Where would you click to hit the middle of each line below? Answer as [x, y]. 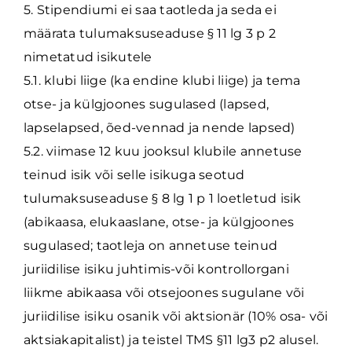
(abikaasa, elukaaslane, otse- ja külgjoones [159, 222]
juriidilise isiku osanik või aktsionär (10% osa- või [176, 316]
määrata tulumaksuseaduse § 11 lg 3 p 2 [150, 33]
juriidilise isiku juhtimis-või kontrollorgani [156, 269]
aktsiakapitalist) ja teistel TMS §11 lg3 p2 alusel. [171, 340]
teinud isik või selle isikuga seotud [134, 175]
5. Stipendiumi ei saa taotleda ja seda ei [150, 10]
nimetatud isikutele [88, 57]
